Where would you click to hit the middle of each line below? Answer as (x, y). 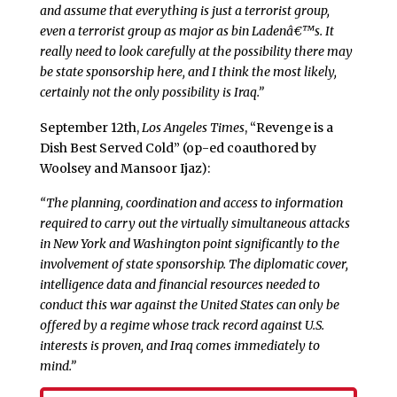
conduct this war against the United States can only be (189, 305)
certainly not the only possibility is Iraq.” (152, 92)
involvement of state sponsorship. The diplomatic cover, (194, 265)
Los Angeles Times (193, 127)
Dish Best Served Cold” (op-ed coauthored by (178, 148)
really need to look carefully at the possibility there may (196, 51)
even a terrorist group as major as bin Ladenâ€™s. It (187, 31)
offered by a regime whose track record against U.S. (182, 326)
